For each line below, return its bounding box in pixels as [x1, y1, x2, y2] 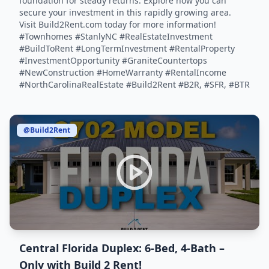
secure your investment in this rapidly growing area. [19, 7, 231, 18]
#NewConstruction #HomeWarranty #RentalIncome [19, 67, 226, 78]
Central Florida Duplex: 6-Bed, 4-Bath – [19, 241, 225, 255]
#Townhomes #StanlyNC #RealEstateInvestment [19, 31, 213, 42]
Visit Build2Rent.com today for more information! [19, 19, 216, 30]
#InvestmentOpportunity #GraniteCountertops [19, 55, 207, 66]
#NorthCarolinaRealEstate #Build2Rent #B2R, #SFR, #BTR [19, 79, 250, 90]
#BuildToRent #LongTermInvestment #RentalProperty [19, 43, 235, 54]
